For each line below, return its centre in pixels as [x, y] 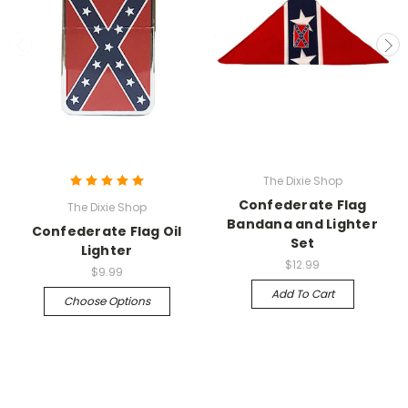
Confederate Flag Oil [107, 231]
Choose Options [107, 301]
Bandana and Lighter [302, 224]
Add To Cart [302, 293]
